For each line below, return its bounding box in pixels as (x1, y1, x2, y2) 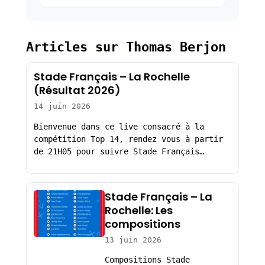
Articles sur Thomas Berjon (25, 40, 226, 55)
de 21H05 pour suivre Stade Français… (33, 147, 204, 157)
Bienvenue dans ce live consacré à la (33, 122, 204, 132)
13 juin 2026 (104, 235, 161, 244)
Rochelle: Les (104, 202, 173, 218)
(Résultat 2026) (33, 83, 121, 98)
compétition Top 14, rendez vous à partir (33, 134, 223, 144)
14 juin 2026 (33, 102, 91, 111)
